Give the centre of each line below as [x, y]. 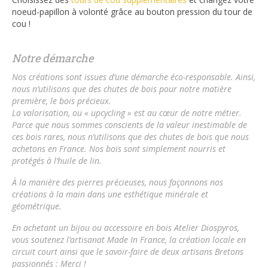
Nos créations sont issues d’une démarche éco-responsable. [123, 77]
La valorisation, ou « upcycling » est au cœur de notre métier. [127, 112]
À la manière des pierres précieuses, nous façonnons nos [118, 182]
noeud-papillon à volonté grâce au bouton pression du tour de [132, 11]
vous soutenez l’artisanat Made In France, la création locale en [129, 239]
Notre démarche [53, 58]
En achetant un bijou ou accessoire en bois [93, 227]
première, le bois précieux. [62, 100]
